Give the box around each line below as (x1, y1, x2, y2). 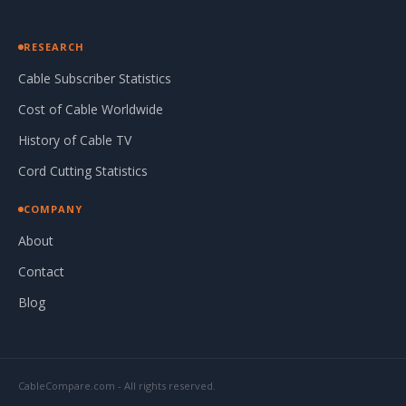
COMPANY (24, 202, 82, 217)
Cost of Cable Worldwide (18, 101, 163, 119)
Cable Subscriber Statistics (18, 70, 171, 88)
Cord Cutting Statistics (18, 162, 148, 180)
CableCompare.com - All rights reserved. (18, 379, 216, 393)
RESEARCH (24, 40, 84, 54)
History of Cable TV (18, 131, 131, 150)
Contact (18, 263, 64, 281)
